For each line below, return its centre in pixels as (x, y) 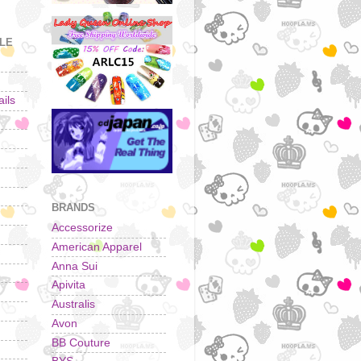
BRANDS (73, 208)
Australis (73, 305)
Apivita (68, 285)
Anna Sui (75, 266)
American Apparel (97, 247)
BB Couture (81, 342)
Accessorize (82, 228)
